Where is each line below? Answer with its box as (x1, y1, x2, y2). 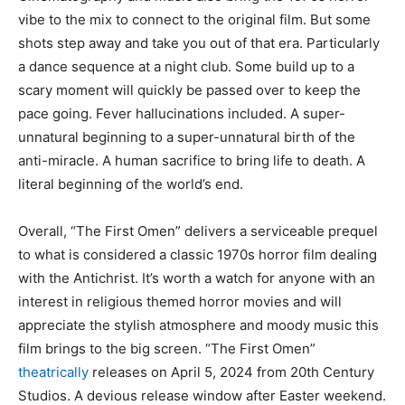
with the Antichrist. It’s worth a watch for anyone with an (18, 268, 375, 287)
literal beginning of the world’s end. (18, 174, 243, 193)
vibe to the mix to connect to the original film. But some (18, 10, 371, 28)
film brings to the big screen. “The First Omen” (18, 339, 316, 357)
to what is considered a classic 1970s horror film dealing (18, 245, 377, 263)
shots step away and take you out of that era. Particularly (18, 33, 380, 52)
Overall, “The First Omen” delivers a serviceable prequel (18, 221, 378, 240)
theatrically (18, 363, 89, 381)
